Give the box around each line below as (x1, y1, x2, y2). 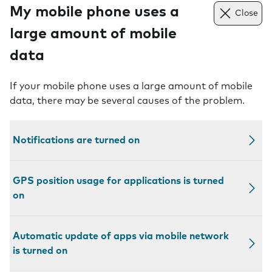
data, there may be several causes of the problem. (10, 96, 245, 106)
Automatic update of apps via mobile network (13, 231, 229, 241)
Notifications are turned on (13, 135, 140, 145)
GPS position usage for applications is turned (13, 176, 224, 186)
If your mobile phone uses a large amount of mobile (10, 81, 253, 91)
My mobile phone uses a (10, 5, 179, 19)
